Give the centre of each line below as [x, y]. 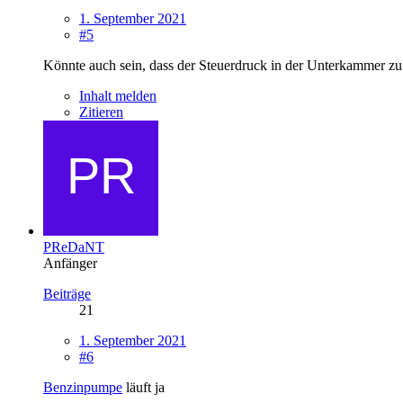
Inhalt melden [118, 95]
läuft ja [143, 387]
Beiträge [67, 293]
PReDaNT [74, 246]
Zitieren [101, 112]
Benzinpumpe [83, 387]
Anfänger [70, 263]
